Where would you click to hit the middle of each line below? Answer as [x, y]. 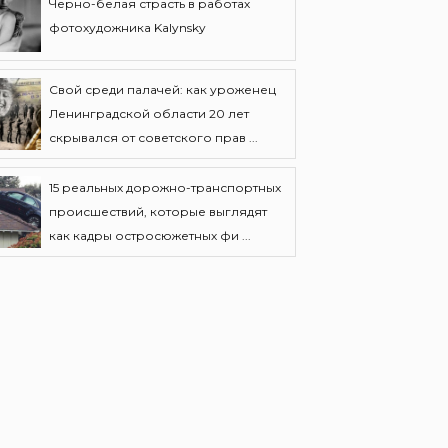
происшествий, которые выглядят [158, 211]
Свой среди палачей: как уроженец [162, 89]
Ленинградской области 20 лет [149, 113]
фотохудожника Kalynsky [127, 27]
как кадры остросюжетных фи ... [150, 235]
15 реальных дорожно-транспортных [165, 187]
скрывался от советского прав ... [153, 137]
